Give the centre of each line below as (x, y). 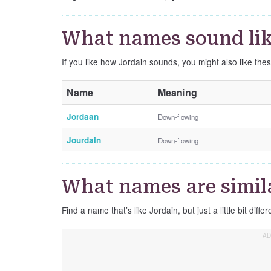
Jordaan (83, 116)
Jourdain (84, 140)
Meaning (178, 92)
